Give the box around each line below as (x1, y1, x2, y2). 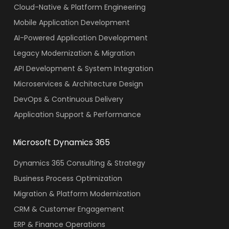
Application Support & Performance (13, 109, 141, 120)
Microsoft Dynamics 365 (13, 136, 110, 148)
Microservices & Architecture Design (13, 78, 143, 89)
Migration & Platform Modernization (13, 188, 141, 199)
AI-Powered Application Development (13, 32, 148, 43)
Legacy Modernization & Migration (13, 48, 135, 58)
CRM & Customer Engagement (13, 203, 124, 214)
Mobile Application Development (13, 17, 130, 28)
